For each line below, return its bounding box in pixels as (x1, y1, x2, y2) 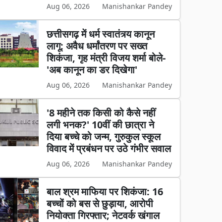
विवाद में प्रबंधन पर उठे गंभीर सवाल (47, 142, 171, 155)
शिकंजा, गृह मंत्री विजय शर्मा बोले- (47, 51, 166, 64)
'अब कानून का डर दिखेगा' (47, 63, 138, 76)
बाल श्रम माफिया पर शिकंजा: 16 (47, 185, 164, 198)
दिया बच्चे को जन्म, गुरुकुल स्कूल (47, 130, 161, 143)
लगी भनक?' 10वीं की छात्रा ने (47, 118, 155, 131)
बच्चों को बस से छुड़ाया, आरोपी (47, 197, 154, 210)
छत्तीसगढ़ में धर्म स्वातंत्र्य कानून (47, 27, 155, 41)
